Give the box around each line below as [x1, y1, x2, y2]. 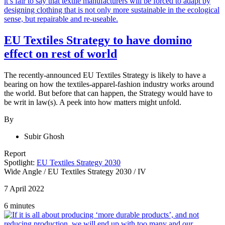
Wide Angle [4, 167, 44, 176]
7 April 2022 [4, 184, 44, 193]
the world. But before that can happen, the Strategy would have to [4, 88, 212, 97]
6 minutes [4, 201, 35, 210]
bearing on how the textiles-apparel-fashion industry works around [4, 79, 214, 88]
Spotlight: [4, 158, 35, 167]
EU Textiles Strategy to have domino [4, 33, 192, 47]
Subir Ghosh [24, 132, 64, 141]
